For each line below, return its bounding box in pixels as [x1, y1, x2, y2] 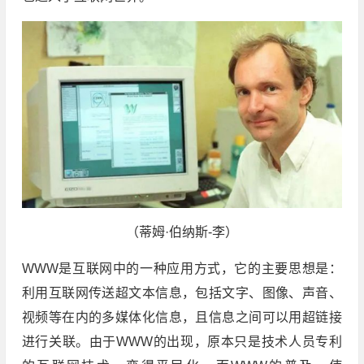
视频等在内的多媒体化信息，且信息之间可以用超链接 [21, 310, 342, 325]
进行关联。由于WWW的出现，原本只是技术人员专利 [21, 335, 342, 349]
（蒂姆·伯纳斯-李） [125, 225, 238, 240]
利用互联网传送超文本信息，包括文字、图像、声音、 [21, 286, 342, 301]
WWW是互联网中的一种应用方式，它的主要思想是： [21, 262, 342, 276]
